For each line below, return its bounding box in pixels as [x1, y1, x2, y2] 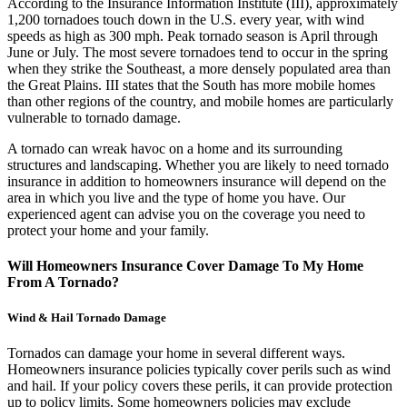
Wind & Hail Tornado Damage [7, 311, 166, 325]
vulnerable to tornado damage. [7, 109, 181, 125]
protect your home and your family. [7, 222, 209, 238]
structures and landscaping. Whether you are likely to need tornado [7, 156, 389, 173]
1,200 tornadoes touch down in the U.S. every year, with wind [7, 11, 364, 27]
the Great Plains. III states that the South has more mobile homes [7, 76, 375, 93]
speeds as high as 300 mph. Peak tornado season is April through [7, 27, 378, 44]
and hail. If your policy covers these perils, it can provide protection [7, 378, 392, 394]
